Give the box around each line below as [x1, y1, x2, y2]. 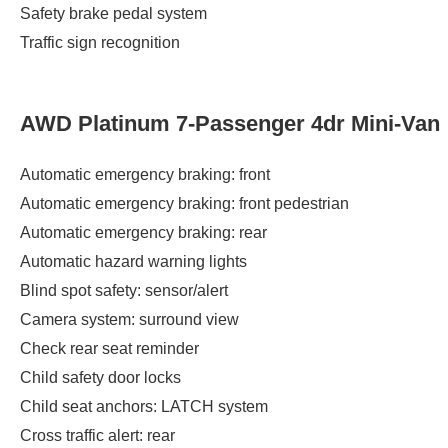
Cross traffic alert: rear [20, 426, 175, 444]
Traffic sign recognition [20, 34, 180, 52]
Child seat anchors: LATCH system [20, 397, 268, 415]
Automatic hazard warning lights [20, 252, 247, 270]
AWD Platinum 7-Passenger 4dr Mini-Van [20, 111, 440, 137]
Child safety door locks [20, 368, 181, 386]
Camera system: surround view [20, 310, 239, 328]
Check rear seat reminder [20, 339, 199, 357]
